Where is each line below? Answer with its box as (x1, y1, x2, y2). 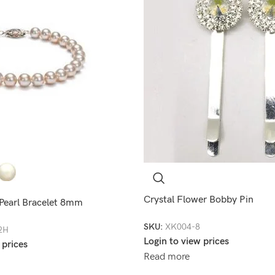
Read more (144, 250, 190, 263)
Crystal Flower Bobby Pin (144, 194, 254, 206)
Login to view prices (144, 235, 229, 247)
